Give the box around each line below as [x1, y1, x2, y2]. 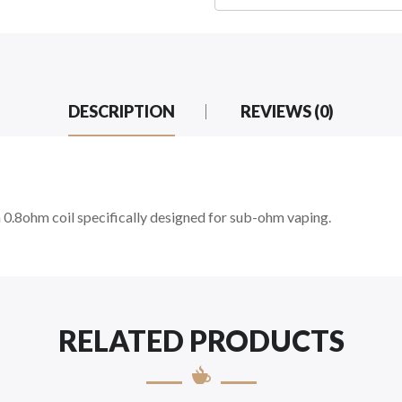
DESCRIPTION [68, 101, 175, 121]
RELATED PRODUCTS [57, 323, 345, 358]
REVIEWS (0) [240, 101, 334, 121]
